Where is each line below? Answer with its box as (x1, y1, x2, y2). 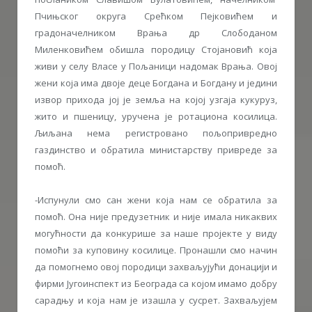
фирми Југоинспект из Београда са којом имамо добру (35, 276, 277, 290)
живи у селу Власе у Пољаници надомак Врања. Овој (35, 59, 277, 72)
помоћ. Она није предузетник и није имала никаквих (35, 210, 277, 223)
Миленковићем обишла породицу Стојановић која (35, 42, 277, 56)
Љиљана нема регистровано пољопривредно (35, 126, 277, 139)
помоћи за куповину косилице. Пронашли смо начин (35, 243, 277, 256)
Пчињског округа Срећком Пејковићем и (35, 9, 277, 22)
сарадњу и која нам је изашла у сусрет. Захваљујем (35, 293, 277, 306)
